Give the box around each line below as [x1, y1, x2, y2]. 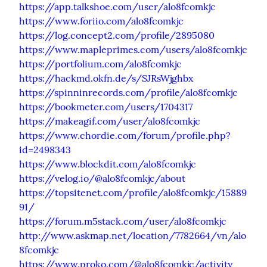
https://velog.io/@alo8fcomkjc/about [19, 172, 185, 184]
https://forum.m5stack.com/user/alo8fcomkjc [19, 215, 226, 227]
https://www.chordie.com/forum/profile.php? [19, 129, 231, 141]
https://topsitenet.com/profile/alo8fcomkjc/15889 [19, 186, 247, 198]
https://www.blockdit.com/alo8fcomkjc [19, 157, 196, 170]
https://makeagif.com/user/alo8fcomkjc [19, 114, 200, 127]
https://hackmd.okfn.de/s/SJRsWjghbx [19, 72, 193, 84]
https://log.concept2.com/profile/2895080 [19, 29, 215, 41]
